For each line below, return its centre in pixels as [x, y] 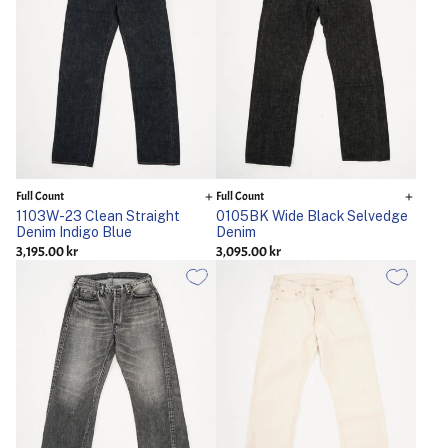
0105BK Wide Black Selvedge [312, 216]
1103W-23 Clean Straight [98, 216]
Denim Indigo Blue [74, 232]
